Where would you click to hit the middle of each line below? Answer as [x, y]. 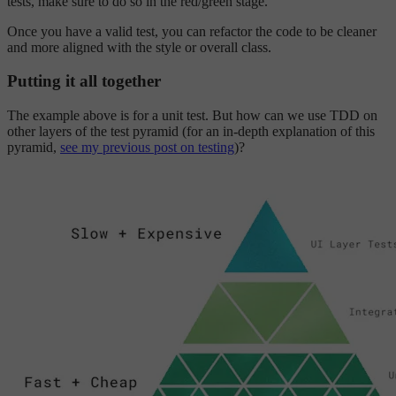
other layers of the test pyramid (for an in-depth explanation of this [191, 132]
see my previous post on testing [147, 148]
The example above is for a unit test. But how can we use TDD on [192, 116]
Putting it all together [84, 81]
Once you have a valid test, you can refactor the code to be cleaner [192, 31]
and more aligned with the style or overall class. [139, 47]
